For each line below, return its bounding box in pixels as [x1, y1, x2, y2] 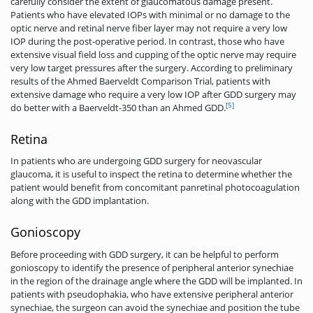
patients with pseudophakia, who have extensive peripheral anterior [10, 287, 293, 300]
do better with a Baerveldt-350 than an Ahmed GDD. [10, 101, 226, 115]
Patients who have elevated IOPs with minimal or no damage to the [10, 8, 290, 22]
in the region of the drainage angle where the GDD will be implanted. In [10, 274, 303, 287]
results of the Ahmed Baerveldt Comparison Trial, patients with [10, 75, 270, 88]
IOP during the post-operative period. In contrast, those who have [10, 35, 284, 48]
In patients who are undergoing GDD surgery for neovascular [10, 154, 262, 168]
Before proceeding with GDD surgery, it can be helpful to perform [10, 247, 279, 261]
